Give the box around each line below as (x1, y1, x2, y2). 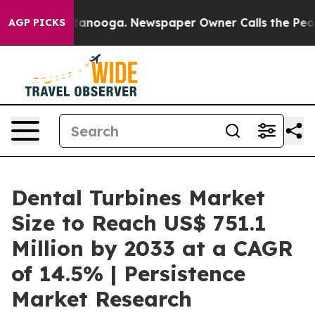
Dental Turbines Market (11, 184, 265, 211)
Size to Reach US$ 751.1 (11, 210, 266, 236)
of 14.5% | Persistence (11, 260, 245, 287)
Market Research (11, 285, 192, 312)
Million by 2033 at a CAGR (11, 235, 293, 262)
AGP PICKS (8, 16, 65, 29)
